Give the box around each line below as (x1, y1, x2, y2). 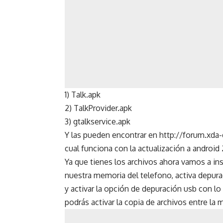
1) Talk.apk (65, 90, 101, 100)
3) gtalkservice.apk (65, 116, 130, 127)
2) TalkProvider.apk (65, 103, 132, 113)
